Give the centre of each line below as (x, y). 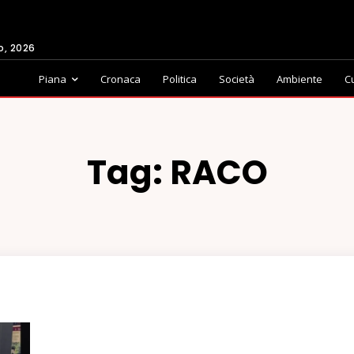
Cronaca (121, 79)
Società (237, 79)
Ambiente (299, 79)
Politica (180, 79)
